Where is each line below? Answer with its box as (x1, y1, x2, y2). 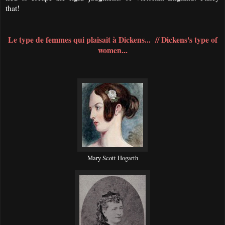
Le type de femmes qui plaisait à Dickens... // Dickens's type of (8, 33, 217, 45)
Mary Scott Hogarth (87, 153, 138, 162)
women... (97, 44, 128, 56)
